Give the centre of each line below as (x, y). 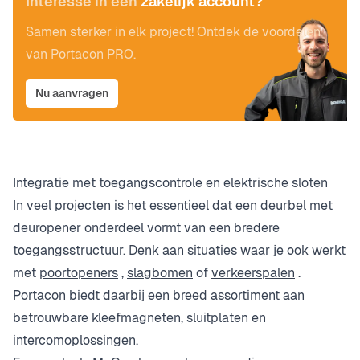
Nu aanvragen (72, 93)
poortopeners (79, 273)
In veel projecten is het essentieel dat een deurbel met (173, 205)
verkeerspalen (253, 273)
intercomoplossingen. (76, 340)
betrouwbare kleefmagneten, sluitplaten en (139, 318)
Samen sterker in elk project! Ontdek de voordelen (173, 32)
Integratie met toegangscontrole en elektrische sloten (170, 183)
